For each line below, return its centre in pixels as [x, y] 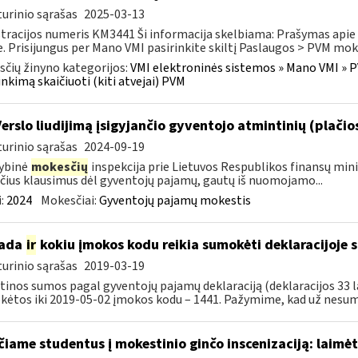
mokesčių [59, 167]
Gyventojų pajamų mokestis [175, 201]
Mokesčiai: [70, 201]
